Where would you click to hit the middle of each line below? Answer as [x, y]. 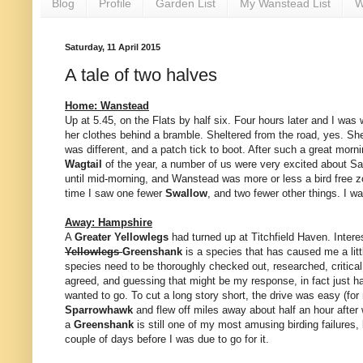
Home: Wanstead [107, 106]
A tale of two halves [141, 75]
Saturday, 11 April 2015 [113, 47]
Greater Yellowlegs [122, 237]
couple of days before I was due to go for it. [167, 340]
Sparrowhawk [100, 310]
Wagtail [85, 164]
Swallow [186, 194]
